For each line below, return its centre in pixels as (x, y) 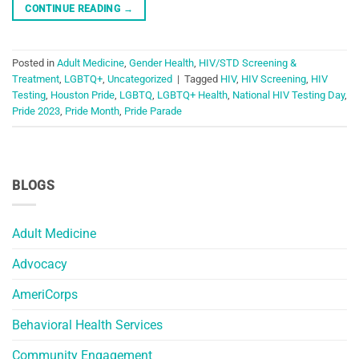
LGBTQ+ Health (192, 95)
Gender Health (161, 63)
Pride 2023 (36, 111)
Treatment (36, 79)
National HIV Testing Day (288, 95)
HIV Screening (274, 79)
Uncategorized (140, 79)
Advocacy (40, 264)
